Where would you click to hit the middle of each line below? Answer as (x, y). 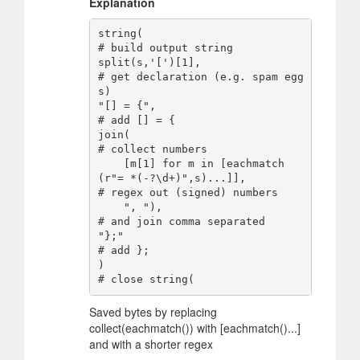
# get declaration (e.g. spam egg (200, 77)
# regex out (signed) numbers (188, 193)
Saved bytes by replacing (153, 311)
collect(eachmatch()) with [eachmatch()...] (195, 327)
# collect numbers (152, 149)
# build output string (165, 48)
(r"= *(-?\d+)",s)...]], (172, 178)
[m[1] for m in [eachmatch (110, 164)
